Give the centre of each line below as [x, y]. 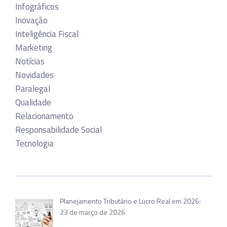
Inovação [31, 20]
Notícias [30, 61]
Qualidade [33, 102]
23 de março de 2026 [92, 212]
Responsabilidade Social [59, 129]
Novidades [34, 75]
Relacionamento [44, 116]
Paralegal [33, 88]
